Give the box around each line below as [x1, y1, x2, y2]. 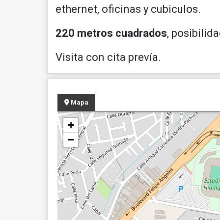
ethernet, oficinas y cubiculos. [55, 3, 201, 15]
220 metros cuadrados [55, 27, 167, 39]
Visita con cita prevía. [55, 51, 161, 63]
